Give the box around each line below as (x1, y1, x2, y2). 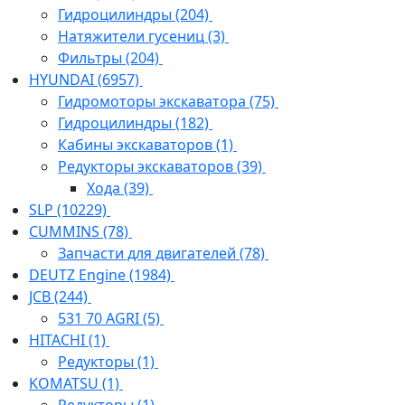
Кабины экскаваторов (58, 135, 216, 155)
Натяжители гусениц (58, 26, 208, 47)
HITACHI (29, 330, 89, 351)
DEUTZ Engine (29, 265, 129, 286)
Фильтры (58, 48, 126, 69)
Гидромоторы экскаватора (58, 91, 250, 112)
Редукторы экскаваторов (58, 156, 237, 177)
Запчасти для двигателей (58, 243, 240, 264)
